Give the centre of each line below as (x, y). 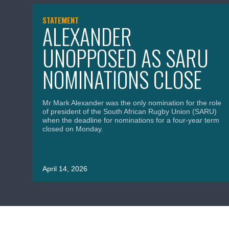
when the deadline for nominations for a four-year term (131, 120)
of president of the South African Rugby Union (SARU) (130, 111)
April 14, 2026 (65, 168)
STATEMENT (61, 20)
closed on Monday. (73, 129)
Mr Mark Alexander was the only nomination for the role (132, 102)
